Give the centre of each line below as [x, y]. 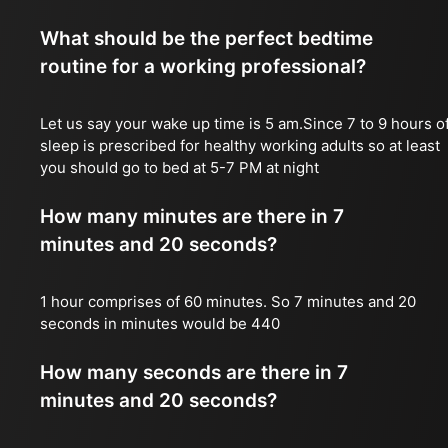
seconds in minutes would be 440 [160, 323]
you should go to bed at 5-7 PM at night [179, 167]
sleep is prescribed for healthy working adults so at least [240, 145]
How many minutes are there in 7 [192, 216]
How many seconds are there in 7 [194, 372]
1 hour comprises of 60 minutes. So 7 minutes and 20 [228, 301]
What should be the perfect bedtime [206, 38]
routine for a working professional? [203, 66]
